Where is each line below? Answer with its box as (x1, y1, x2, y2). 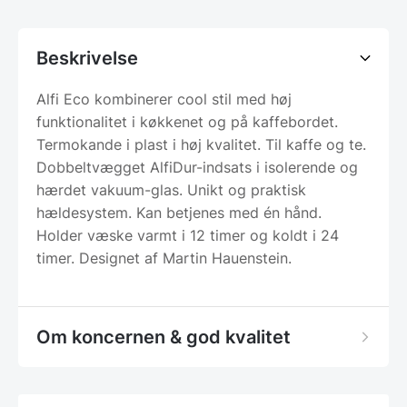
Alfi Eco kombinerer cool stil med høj (36, 89, 292, 108)
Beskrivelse (36, 46, 138, 69)
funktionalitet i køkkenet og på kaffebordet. (36, 112, 338, 131)
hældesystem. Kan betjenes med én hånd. (36, 203, 322, 222)
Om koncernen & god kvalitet (36, 325, 291, 348)
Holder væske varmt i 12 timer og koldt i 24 (36, 225, 339, 244)
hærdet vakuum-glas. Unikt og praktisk (36, 180, 306, 199)
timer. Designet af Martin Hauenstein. (36, 248, 292, 267)
